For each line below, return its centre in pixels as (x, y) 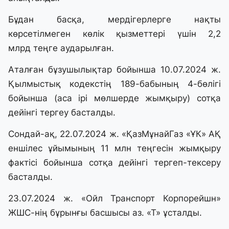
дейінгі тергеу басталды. (62, 113)
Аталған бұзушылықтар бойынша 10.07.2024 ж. (114, 70)
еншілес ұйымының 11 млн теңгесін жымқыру (114, 148)
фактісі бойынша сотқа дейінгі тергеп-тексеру (114, 163)
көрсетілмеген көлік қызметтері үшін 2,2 (114, 34)
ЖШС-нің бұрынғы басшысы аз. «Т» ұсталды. (105, 213)
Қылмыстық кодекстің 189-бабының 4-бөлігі (114, 84)
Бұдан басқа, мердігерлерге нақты (114, 20)
